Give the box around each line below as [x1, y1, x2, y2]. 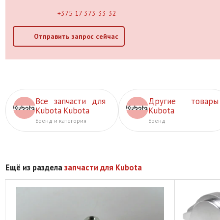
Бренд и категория [35, 116, 86, 124]
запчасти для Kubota [64, 162, 142, 173]
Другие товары [148, 95, 219, 107]
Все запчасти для [35, 95, 106, 107]
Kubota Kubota [35, 105, 89, 116]
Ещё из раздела [5, 162, 64, 173]
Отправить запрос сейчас [33, 31, 118, 41]
